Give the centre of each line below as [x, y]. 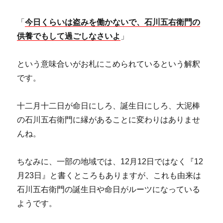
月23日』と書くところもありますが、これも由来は [109, 176]
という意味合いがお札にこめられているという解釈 [109, 64]
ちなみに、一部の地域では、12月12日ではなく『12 [110, 162]
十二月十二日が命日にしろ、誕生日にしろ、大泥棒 [109, 106]
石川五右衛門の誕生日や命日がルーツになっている [109, 190]
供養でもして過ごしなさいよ [69, 36]
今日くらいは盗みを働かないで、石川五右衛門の [113, 22]
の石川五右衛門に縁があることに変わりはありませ [109, 120]
